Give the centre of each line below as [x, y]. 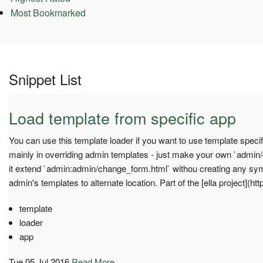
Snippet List [45, 79]
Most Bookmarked [48, 13]
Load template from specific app [122, 117]
